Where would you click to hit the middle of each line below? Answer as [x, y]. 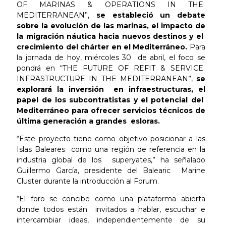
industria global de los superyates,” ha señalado [111, 160]
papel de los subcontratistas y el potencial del [111, 100]
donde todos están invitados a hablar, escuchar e [111, 209]
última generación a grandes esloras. [90, 121]
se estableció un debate [151, 15]
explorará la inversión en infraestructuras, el [111, 89]
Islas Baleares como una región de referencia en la [111, 149]
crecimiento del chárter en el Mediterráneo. [102, 47]
